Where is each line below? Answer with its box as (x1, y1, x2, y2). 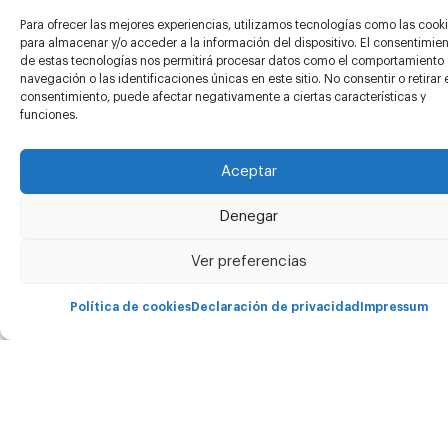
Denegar (219, 208, 278, 224)
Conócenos (180, 206, 268, 222)
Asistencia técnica (156, 84, 292, 100)
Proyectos (186, 145, 262, 161)
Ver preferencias (190, 253, 307, 269)
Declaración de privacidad (190, 301, 360, 313)
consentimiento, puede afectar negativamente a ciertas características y (20, 91, 426, 103)
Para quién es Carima (146, 23, 302, 39)
